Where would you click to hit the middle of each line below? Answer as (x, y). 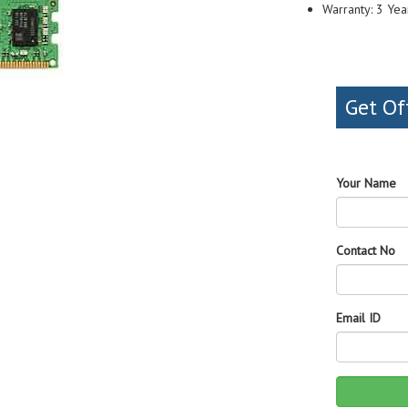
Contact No (366, 250)
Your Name (366, 183)
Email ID (358, 318)
